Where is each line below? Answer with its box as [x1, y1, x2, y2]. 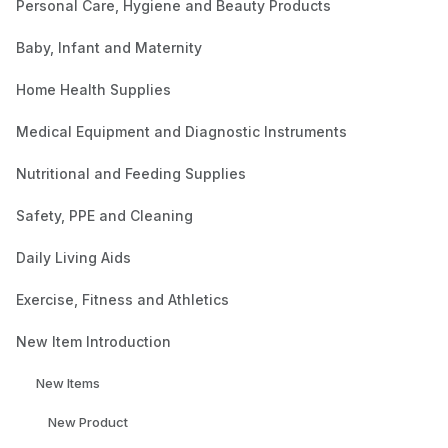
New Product [48, 414, 128, 431]
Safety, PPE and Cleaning [16, 207, 193, 225]
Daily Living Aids [16, 249, 131, 267]
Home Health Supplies [16, 81, 171, 99]
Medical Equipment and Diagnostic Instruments [16, 123, 347, 141]
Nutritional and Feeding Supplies [16, 165, 246, 183]
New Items [36, 375, 100, 392]
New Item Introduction [16, 333, 171, 351]
